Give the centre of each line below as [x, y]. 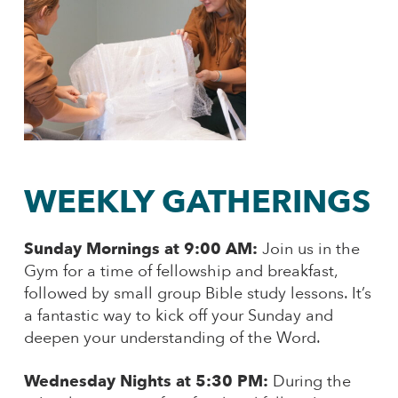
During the [309, 381]
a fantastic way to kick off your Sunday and [178, 316]
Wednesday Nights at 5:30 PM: [146, 381]
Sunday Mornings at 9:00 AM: [140, 250]
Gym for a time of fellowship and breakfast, [180, 272]
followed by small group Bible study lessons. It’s [197, 294]
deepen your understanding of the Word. [171, 338]
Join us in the [308, 250]
